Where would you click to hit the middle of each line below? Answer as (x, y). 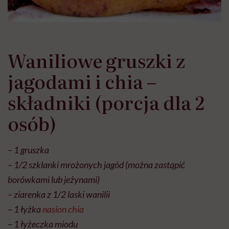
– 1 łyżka (25, 209)
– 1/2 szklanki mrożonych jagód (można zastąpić (96, 164)
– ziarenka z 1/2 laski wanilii (59, 194)
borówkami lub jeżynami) (54, 179)
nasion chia (63, 209)
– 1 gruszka (28, 150)
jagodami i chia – (82, 81)
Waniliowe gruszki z (96, 60)
